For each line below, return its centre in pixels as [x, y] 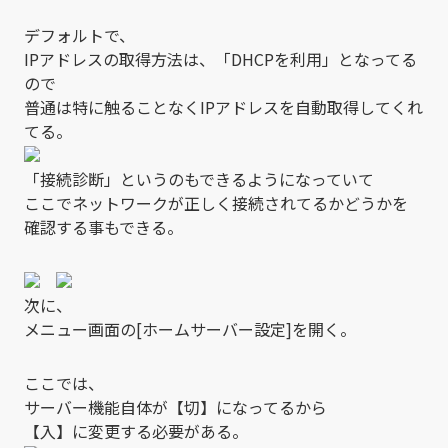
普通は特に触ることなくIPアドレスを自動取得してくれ [223, 106]
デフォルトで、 [79, 34]
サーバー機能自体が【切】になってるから [175, 406]
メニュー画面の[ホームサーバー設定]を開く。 [190, 328]
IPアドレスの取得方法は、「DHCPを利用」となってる [220, 58]
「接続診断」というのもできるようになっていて [199, 178]
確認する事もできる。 [103, 226]
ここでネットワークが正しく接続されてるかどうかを [216, 202]
